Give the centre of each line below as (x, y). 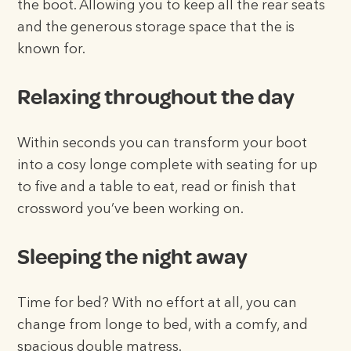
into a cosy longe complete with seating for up (168, 165)
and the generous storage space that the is (156, 27)
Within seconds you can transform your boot (163, 143)
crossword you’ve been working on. (131, 209)
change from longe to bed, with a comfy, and (163, 326)
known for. (52, 49)
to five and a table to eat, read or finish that (157, 187)
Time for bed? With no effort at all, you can (157, 304)
